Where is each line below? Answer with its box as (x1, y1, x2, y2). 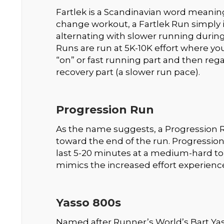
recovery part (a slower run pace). (55, 66, 200, 77)
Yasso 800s (55, 195, 121, 209)
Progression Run (55, 102, 154, 116)
